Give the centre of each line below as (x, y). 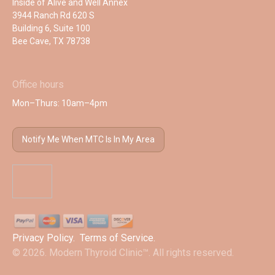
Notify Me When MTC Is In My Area (88, 140)
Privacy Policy (43, 238)
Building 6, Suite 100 (51, 29)
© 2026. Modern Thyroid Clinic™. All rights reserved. (123, 253)
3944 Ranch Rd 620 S (53, 16)
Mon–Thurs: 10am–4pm (60, 103)
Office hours (38, 85)
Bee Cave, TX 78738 (51, 41)
